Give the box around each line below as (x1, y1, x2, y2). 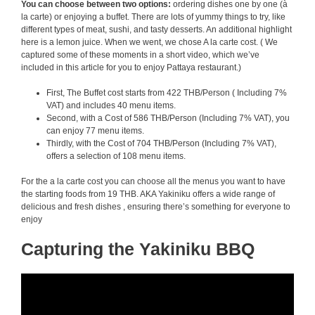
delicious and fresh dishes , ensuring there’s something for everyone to (21, 202, 290, 212)
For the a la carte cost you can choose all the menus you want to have (21, 176, 285, 186)
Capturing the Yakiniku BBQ (21, 239, 255, 259)
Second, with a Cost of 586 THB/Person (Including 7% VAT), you (46, 113, 290, 123)
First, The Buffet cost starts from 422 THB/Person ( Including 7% (46, 88, 287, 98)
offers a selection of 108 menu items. (46, 151, 186, 161)
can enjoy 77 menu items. (46, 126, 144, 136)
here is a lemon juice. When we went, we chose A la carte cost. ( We (21, 37, 278, 47)
